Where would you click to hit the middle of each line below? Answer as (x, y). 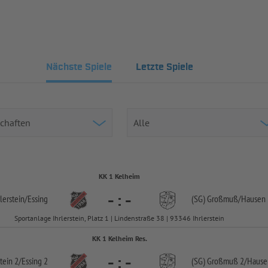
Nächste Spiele (79, 67)
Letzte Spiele (164, 67)
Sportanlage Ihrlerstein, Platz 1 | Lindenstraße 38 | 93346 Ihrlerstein (120, 218)
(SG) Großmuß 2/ (219, 261)
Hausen (253, 199)
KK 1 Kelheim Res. (119, 238)
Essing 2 (35, 261)
